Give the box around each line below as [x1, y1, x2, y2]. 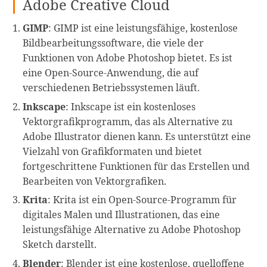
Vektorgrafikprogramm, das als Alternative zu [23, 114, 233, 128]
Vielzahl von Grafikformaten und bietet [23, 144, 203, 158]
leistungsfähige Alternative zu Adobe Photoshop [23, 223, 241, 237]
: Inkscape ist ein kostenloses [66, 100, 196, 113]
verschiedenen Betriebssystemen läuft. [23, 81, 200, 95]
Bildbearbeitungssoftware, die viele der [23, 36, 204, 50]
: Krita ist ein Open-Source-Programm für [48, 193, 237, 207]
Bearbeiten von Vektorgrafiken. [23, 174, 167, 188]
